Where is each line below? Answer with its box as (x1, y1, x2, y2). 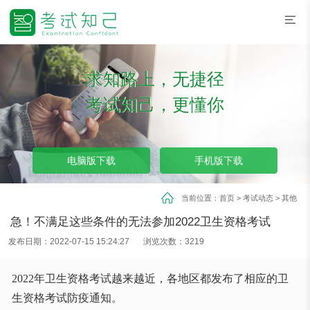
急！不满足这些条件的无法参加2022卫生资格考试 (10, 215, 271, 228)
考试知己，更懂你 (86, 94, 224, 114)
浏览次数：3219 (143, 236, 205, 246)
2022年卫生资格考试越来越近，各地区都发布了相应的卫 (11, 272, 289, 284)
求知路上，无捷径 (86, 69, 224, 89)
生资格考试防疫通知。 (11, 291, 122, 304)
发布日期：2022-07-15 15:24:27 (8, 236, 130, 246)
